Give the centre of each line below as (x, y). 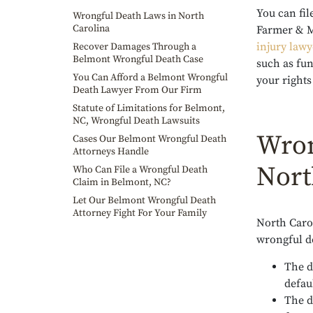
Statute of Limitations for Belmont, (149, 108)
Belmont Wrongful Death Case (138, 59)
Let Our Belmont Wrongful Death (144, 201)
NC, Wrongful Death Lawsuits (136, 121)
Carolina (91, 29)
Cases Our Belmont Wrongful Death (150, 139)
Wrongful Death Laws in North (138, 16)
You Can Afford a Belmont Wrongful (150, 78)
